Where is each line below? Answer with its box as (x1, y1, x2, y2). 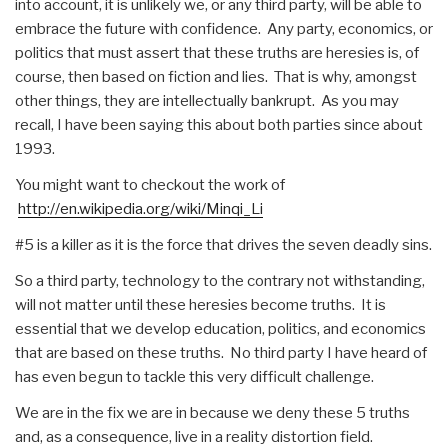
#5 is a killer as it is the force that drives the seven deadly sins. (15, 235, 432, 254)
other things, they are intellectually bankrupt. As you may (15, 91, 399, 110)
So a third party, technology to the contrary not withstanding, (15, 271, 425, 290)
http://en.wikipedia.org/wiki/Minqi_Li (18, 199, 263, 218)
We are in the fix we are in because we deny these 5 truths (15, 403, 410, 422)
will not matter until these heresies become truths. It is (15, 295, 386, 314)
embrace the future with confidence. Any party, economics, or (15, 19, 433, 38)
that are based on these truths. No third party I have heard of (15, 343, 427, 362)
